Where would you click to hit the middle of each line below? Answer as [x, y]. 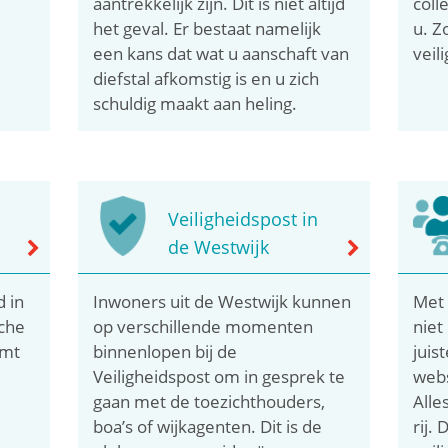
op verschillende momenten [203, 326]
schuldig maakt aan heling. [195, 103]
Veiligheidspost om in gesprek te [219, 376]
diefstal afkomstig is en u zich [206, 78]
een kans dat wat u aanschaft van [221, 53]
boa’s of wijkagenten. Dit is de [208, 426]
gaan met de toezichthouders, [209, 401]
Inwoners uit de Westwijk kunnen [222, 301]
